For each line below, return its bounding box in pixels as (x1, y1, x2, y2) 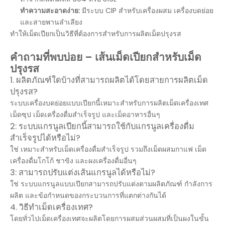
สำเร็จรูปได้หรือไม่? (10, 132, 80, 144)
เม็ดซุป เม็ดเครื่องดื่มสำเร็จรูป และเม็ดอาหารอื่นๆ (10, 109, 160, 120)
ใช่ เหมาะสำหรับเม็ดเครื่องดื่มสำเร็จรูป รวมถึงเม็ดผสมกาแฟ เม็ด (10, 144, 206, 154)
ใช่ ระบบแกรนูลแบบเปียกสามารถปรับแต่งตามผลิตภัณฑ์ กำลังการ (10, 179, 212, 189)
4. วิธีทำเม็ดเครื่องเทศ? (10, 201, 93, 213)
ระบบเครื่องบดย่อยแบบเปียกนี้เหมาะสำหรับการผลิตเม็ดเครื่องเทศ (10, 98, 208, 108)
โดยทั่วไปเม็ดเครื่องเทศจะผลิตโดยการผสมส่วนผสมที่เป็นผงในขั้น (10, 213, 209, 223)
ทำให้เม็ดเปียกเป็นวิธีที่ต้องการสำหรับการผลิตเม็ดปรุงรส (10, 29, 181, 39)
